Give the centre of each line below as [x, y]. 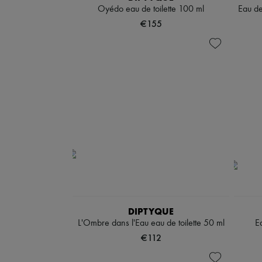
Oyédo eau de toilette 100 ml [151, 9]
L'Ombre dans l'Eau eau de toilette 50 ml [151, 223]
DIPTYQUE [151, 211]
